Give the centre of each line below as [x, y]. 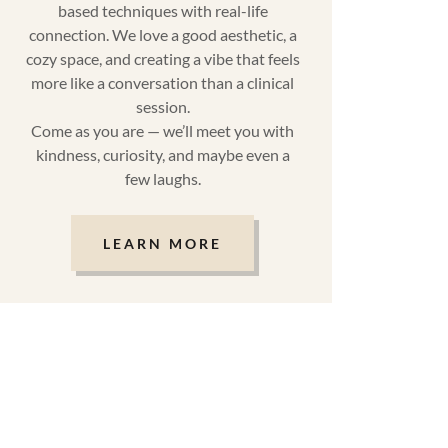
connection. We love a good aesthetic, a [162, 35]
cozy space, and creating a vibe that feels [162, 59]
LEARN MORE [163, 243]
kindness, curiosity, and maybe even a [162, 155]
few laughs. [162, 179]
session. [162, 107]
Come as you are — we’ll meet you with [163, 131]
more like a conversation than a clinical [163, 83]
